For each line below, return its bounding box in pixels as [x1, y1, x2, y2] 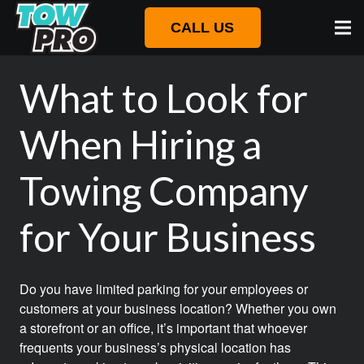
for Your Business [19, 214, 316, 260]
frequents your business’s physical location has [19, 338, 291, 357]
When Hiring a [19, 121, 262, 167]
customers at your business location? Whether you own [19, 299, 336, 318]
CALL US [171, 19, 235, 36]
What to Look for [19, 75, 308, 121]
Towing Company [19, 167, 309, 214]
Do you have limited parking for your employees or [19, 279, 308, 298]
